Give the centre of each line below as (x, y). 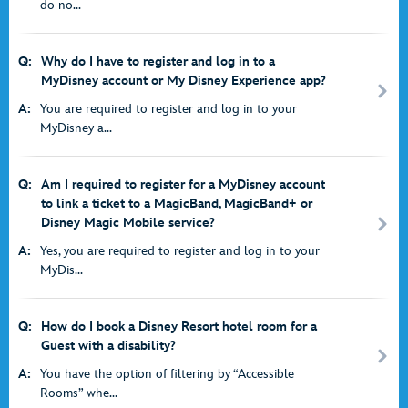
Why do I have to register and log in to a (158, 61)
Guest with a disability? (108, 346)
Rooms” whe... (79, 393)
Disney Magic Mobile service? (128, 223)
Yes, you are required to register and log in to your (180, 251)
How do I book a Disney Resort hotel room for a (179, 326)
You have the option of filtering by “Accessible (167, 374)
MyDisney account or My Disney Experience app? (184, 81)
